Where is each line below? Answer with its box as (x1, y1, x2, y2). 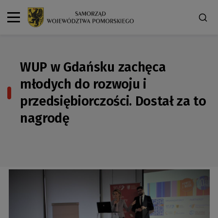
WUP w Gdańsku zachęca (20, 59, 166, 75)
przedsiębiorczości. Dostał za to (20, 93, 206, 109)
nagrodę (20, 110, 70, 126)
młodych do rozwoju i (20, 76, 146, 92)
